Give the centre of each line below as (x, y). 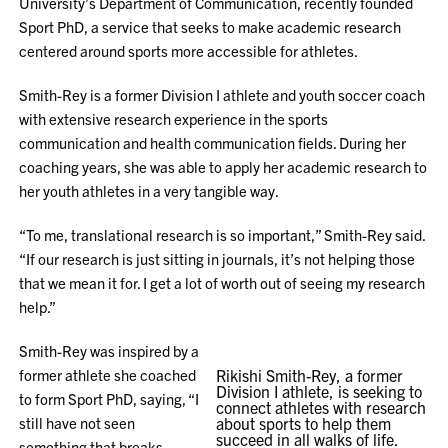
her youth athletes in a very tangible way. (149, 190)
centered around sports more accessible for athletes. (189, 50)
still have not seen (77, 422)
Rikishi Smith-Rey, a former (309, 375)
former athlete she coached (108, 374)
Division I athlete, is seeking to (318, 391)
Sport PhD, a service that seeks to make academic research (210, 26)
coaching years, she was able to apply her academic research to (223, 166)
